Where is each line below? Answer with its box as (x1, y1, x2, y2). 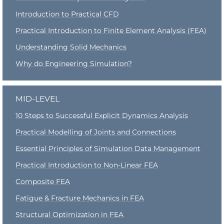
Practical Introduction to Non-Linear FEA (15, 160, 158, 169)
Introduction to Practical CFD (15, 9, 119, 18)
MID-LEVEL (15, 94, 59, 103)
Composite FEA (15, 177, 70, 186)
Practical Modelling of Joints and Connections (15, 127, 176, 136)
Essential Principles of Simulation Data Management (15, 144, 200, 153)
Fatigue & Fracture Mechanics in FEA (15, 193, 144, 202)
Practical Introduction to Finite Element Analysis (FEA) (15, 25, 206, 35)
